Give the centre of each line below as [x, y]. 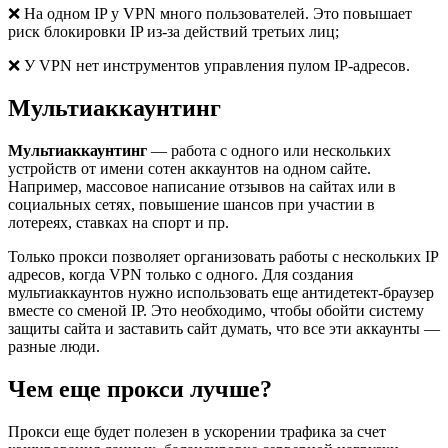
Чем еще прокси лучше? [140, 388]
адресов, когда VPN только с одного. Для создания [180, 275]
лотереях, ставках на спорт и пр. [118, 223]
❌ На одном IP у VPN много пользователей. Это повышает [210, 14]
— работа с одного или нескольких [271, 151]
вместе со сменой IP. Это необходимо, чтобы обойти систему [216, 311]
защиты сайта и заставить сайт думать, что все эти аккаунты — [224, 329]
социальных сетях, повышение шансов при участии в [191, 205]
